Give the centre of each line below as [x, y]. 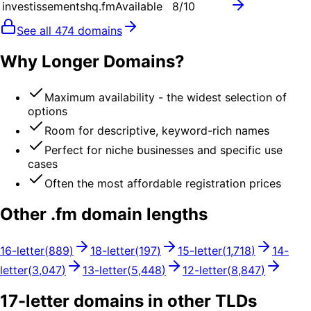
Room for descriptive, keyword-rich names [157, 131]
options [48, 111]
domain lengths [142, 215]
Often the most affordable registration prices [163, 184]
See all [36, 30]
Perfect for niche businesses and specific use [163, 150]
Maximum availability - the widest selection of [166, 98]
